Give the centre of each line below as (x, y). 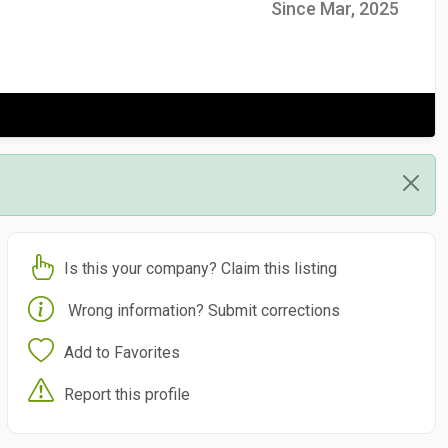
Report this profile (126, 394)
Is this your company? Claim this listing (200, 268)
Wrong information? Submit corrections (203, 310)
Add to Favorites (121, 352)
